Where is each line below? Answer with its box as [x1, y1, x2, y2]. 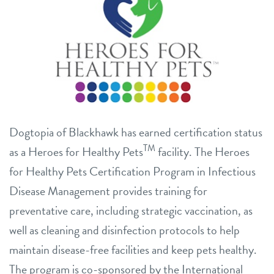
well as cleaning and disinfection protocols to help [9, 220, 240, 239]
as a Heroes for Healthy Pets [9, 142, 143, 161]
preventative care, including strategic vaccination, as [9, 201, 253, 220]
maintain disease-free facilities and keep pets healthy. [9, 240, 257, 259]
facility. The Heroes [155, 142, 250, 161]
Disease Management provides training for [9, 181, 207, 200]
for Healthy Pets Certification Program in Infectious [9, 161, 256, 180]
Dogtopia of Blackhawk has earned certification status [9, 122, 262, 141]
